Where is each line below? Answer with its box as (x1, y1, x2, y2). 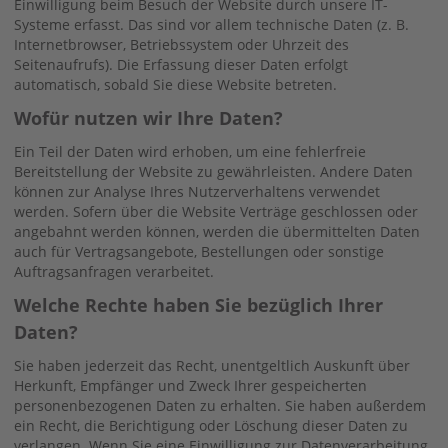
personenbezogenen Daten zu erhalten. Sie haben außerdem (14, 395, 426, 415)
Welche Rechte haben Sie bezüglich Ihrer (14, 292, 383, 317)
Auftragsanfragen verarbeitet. (14, 261, 214, 281)
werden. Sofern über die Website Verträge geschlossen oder (14, 201, 418, 221)
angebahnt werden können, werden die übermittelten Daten (14, 221, 420, 241)
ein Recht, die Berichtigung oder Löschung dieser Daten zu (14, 415, 408, 435)
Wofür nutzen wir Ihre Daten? (14, 105, 283, 130)
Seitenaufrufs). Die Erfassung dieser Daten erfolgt (14, 54, 348, 74)
